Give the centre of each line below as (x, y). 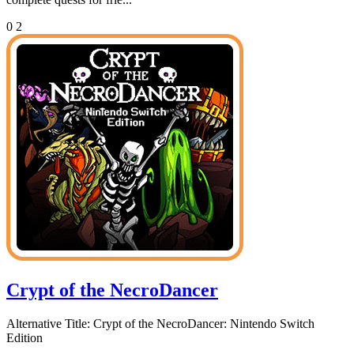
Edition (24, 337)
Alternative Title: (48, 323)
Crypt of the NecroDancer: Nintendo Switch (202, 323)
